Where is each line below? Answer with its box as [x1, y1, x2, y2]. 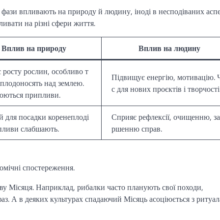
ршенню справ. [111, 122, 162, 135]
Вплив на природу [1, 42, 66, 54]
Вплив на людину [138, 42, 200, 54]
